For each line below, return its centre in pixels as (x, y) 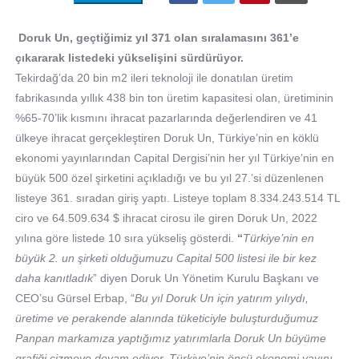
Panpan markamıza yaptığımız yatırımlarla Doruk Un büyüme (170, 338)
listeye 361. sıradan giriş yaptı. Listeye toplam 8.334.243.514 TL (177, 198)
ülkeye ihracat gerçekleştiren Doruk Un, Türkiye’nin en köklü (167, 138)
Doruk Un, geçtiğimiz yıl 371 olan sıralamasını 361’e (157, 38)
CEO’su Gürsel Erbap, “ (75, 298)
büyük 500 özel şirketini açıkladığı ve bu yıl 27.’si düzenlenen (169, 178)
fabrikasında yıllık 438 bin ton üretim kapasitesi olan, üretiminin (174, 98)
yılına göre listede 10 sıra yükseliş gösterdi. (126, 238)
